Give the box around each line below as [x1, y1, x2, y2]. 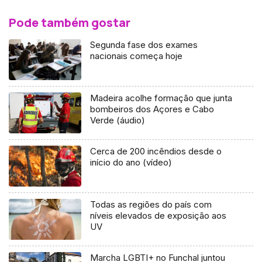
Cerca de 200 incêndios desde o [90, 146, 222, 157]
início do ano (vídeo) [90, 157, 173, 168]
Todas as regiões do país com [90, 199, 212, 211]
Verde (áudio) [90, 115, 146, 126]
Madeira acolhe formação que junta [90, 92, 233, 104]
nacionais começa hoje [90, 50, 183, 62]
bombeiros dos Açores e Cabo [90, 104, 215, 115]
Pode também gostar [9, 15, 130, 31]
